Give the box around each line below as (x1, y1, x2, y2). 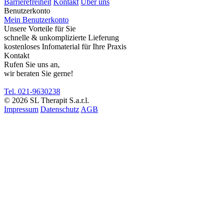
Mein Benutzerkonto (4, 15, 69, 24)
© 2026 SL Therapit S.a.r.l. (4, 96, 89, 105)
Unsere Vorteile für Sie (4, 24, 76, 33)
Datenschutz (40, 105, 79, 114)
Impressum (4, 105, 38, 114)
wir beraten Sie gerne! (4, 69, 73, 78)
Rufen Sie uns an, (4, 60, 60, 69)
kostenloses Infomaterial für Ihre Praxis (4, 42, 126, 51)
